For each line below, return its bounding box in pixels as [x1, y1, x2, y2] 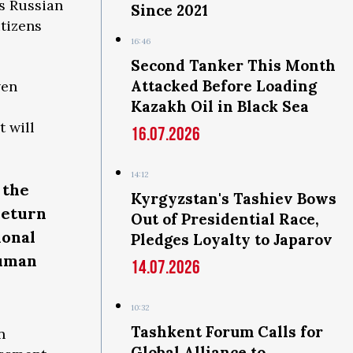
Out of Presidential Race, [131, 210, 319, 229]
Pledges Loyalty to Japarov [131, 230, 333, 249]
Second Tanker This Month [131, 56, 336, 75]
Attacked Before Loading [131, 76, 317, 95]
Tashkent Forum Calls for [131, 322, 323, 341]
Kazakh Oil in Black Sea [131, 97, 309, 116]
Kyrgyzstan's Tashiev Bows [131, 189, 336, 208]
